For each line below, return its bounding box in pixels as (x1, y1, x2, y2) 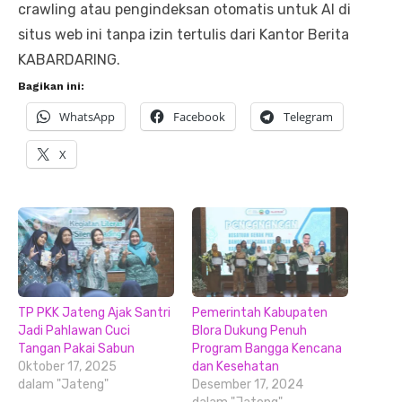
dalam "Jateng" (18, 376, 109, 392)
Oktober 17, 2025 (18, 358, 117, 374)
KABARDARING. (18, 51, 120, 69)
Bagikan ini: (18, 80, 84, 93)
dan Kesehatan (192, 358, 279, 374)
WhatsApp (59, 109, 115, 126)
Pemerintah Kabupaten (192, 304, 328, 320)
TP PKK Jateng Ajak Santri (18, 304, 170, 320)
